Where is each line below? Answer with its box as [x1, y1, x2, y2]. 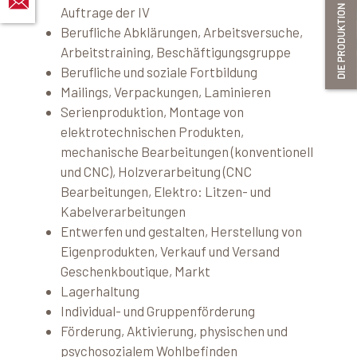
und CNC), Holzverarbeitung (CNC [61, 163, 252, 179]
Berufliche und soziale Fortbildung [61, 64, 257, 80]
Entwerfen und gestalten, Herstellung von [61, 223, 302, 239]
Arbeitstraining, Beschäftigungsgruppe [61, 44, 291, 60]
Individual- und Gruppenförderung [61, 303, 255, 319]
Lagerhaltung [61, 283, 139, 299]
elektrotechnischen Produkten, [61, 124, 244, 139]
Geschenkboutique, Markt [61, 263, 210, 279]
